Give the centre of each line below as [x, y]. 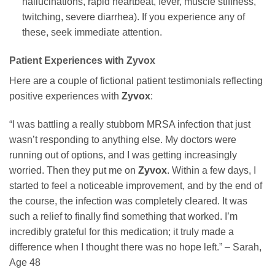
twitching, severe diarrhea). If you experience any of [133, 17]
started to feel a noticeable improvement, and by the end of [136, 185]
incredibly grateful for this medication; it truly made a [122, 231]
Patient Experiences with [68, 61]
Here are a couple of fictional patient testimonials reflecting [136, 81]
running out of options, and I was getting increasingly [123, 155]
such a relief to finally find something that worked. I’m [123, 216]
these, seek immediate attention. [92, 33]
